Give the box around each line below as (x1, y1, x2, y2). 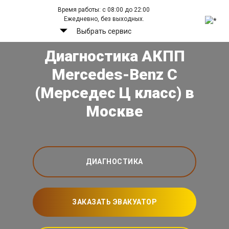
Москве (86, 102, 143, 120)
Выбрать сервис (76, 27, 131, 35)
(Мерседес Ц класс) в (35, 84, 194, 102)
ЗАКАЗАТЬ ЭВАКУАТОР (72, 198, 157, 206)
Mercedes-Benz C (52, 65, 177, 83)
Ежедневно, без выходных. (63, 15, 144, 22)
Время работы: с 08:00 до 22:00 (58, 6, 150, 13)
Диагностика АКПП (44, 47, 185, 65)
